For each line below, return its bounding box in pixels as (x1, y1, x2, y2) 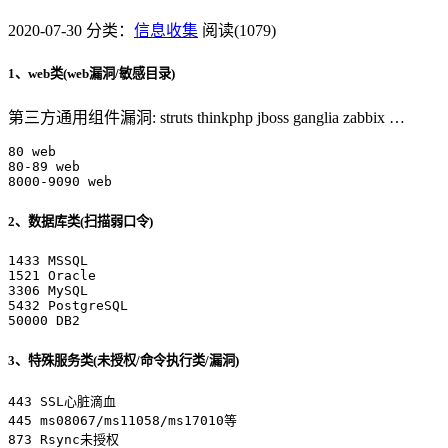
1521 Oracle (8, 267, 96, 283)
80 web (8, 144, 56, 160)
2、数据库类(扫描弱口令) (8, 214, 153, 230)
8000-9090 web (8, 174, 112, 190)
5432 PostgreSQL (8, 297, 128, 313)
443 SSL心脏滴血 (8, 393, 116, 409)
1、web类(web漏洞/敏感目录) (8, 65, 175, 81)
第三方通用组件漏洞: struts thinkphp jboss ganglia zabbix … (8, 109, 405, 127)
